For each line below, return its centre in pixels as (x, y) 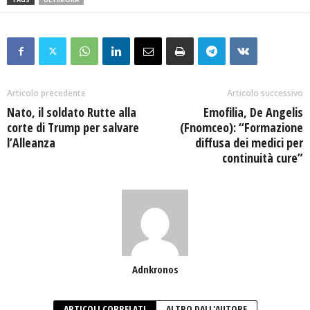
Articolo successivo (265, 93)
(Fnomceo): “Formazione (241, 127)
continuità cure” (263, 158)
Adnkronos (155, 269)
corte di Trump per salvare (73, 127)
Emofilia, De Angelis (253, 112)
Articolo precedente (46, 93)
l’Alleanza (31, 143)
